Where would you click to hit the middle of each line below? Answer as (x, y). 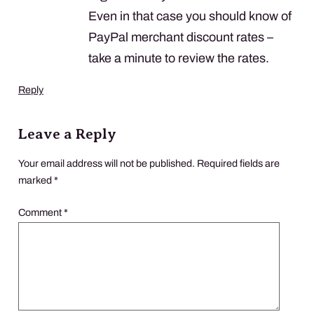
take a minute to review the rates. (179, 58)
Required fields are (238, 163)
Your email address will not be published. (107, 163)
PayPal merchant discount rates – (181, 37)
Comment (41, 212)
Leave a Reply (67, 134)
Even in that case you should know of (190, 16)
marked (36, 180)
